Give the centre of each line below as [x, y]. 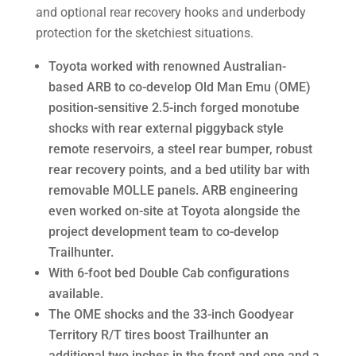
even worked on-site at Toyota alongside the [174, 211]
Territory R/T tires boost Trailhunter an [158, 335]
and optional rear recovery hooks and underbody [170, 12]
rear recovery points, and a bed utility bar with [179, 170]
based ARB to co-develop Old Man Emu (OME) [179, 87]
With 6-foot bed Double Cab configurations [168, 273]
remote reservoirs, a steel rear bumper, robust [180, 149]
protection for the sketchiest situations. [144, 33]
